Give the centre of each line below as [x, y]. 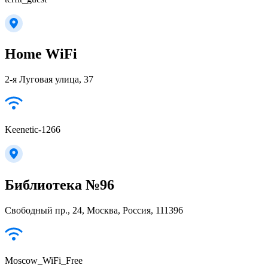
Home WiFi [41, 54]
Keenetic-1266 [33, 130]
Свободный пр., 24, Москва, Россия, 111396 [94, 211]
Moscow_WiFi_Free [44, 261]
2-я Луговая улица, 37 [49, 80]
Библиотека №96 [60, 185]
